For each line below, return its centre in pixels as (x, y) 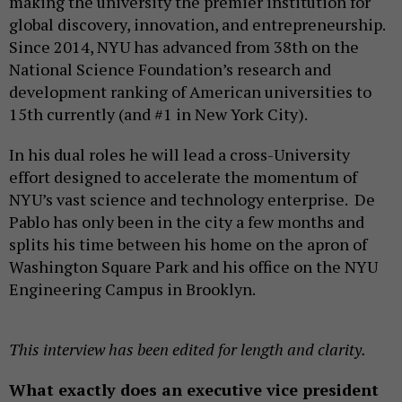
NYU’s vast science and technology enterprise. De (192, 199)
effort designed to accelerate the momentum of (183, 176)
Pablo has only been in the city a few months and (187, 221)
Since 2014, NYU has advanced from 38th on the (184, 46)
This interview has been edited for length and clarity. (188, 349)
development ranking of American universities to (190, 91)
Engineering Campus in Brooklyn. (135, 288)
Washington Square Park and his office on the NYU (193, 266)
